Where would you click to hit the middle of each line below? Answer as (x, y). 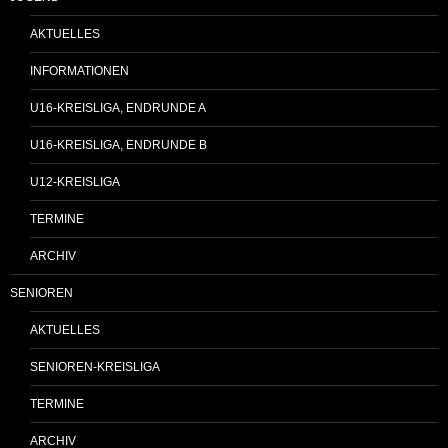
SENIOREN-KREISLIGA (95, 366)
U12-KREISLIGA (75, 181)
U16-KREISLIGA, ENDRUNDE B (118, 144)
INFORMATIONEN (79, 70)
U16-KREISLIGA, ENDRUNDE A (118, 107)
